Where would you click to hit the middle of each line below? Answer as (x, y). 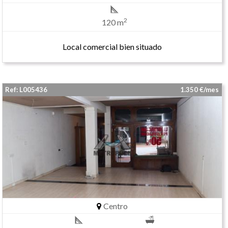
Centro (115, 206)
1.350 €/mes (201, 90)
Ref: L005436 (26, 90)
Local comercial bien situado (112, 47)
